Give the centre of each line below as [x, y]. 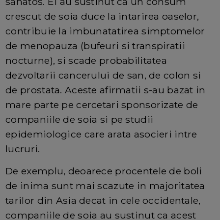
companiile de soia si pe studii [80, 119]
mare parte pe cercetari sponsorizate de [102, 104]
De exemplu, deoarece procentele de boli [104, 171]
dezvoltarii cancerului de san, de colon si [103, 75]
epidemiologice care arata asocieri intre [101, 134]
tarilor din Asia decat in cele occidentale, [103, 200]
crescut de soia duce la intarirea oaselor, [102, 16]
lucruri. [23, 149]
